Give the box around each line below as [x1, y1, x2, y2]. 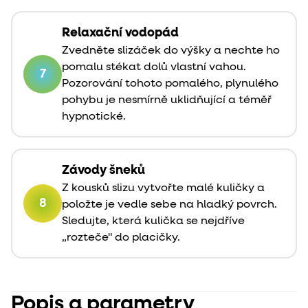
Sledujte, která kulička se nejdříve [62, 215, 245, 227]
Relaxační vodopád [62, 26, 179, 39]
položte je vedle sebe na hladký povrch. [62, 199, 277, 210]
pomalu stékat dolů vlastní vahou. [62, 61, 246, 73]
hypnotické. [62, 111, 126, 122]
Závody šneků [62, 164, 145, 177]
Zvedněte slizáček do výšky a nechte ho [62, 45, 280, 56]
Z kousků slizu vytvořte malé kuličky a [62, 182, 265, 194]
